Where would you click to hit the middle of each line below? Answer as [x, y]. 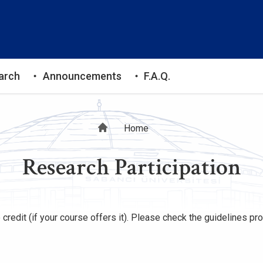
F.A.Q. [157, 76]
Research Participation [131, 167]
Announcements [82, 76]
